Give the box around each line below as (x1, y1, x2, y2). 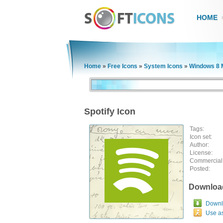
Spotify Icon (84, 107, 135, 116)
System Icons (144, 63, 183, 70)
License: (190, 149, 213, 156)
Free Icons (108, 63, 137, 70)
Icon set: (190, 133, 212, 140)
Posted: (190, 165, 210, 172)
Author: (190, 141, 209, 148)
